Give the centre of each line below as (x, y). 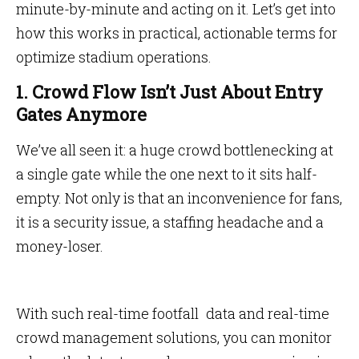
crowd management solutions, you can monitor (174, 337)
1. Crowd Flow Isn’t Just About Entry (169, 92)
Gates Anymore (81, 114)
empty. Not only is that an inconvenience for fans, (179, 198)
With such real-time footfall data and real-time (173, 313)
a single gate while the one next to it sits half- (167, 174)
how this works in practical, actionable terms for (177, 33)
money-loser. (60, 246)
